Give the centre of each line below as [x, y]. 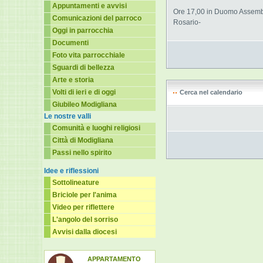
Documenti [70, 43]
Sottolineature [76, 183]
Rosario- [187, 22]
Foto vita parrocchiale [89, 55]
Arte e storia [73, 80]
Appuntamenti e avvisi [90, 6]
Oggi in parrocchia [83, 31]
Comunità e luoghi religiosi [96, 128]
